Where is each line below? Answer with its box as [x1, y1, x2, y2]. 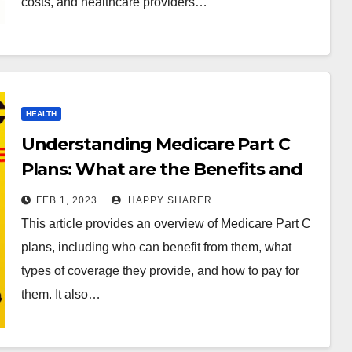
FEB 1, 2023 [35, 195, 97, 206]
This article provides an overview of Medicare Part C [20, 217, 311, 230]
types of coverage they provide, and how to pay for [20, 264, 299, 277]
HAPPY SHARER [124, 195, 212, 206]
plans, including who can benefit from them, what [20, 240, 291, 254]
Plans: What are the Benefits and [20, 159, 302, 180]
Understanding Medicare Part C [20, 134, 290, 155]
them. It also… [20, 288, 101, 301]
